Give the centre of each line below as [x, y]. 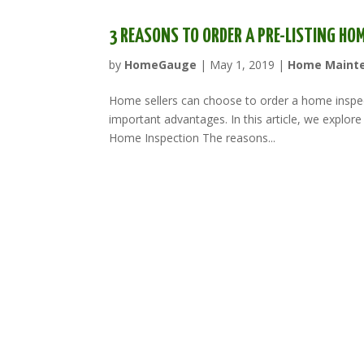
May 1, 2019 [243, 64]
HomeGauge [161, 64]
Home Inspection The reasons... [193, 137]
